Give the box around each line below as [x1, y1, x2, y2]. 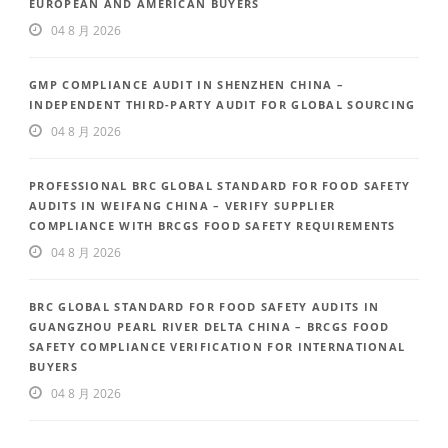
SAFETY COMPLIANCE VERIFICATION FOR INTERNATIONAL [29, 339, 406, 355]
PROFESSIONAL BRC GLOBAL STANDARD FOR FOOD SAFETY [29, 178, 411, 194]
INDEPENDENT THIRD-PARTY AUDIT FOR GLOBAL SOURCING [29, 97, 416, 113]
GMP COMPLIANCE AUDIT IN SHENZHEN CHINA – [29, 77, 344, 93]
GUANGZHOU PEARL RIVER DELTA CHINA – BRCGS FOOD [29, 319, 390, 335]
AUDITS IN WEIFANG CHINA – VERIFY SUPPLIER [29, 198, 336, 214]
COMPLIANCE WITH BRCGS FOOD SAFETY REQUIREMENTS [29, 218, 396, 234]
